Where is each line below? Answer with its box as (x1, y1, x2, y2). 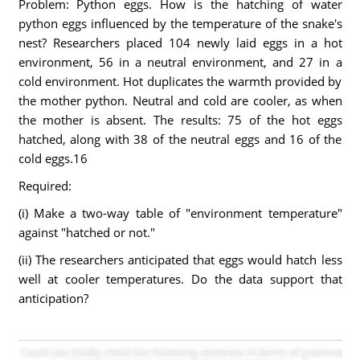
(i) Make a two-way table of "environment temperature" (18, 205, 342, 221)
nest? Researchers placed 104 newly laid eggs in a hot (18, 35, 342, 51)
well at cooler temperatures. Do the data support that (18, 271, 342, 287)
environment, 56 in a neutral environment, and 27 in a (18, 54, 342, 70)
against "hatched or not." (18, 224, 155, 240)
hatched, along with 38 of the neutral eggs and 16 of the (18, 131, 342, 147)
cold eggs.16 (18, 150, 88, 166)
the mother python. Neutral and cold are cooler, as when (18, 92, 342, 108)
